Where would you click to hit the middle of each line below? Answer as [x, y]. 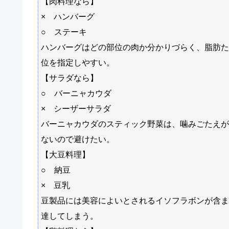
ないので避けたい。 [78, 139]
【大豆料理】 [65, 154]
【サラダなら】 [70, 78]
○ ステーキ [64, 32]
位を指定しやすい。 [78, 62]
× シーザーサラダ [76, 108]
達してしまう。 [70, 216]
